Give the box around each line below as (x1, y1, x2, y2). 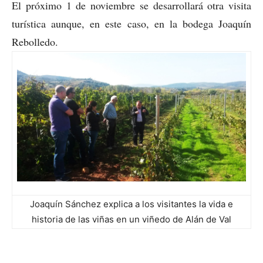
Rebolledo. (12, 34, 65, 49)
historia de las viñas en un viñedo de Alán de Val (32, 213, 231, 225)
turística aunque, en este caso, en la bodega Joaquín (12, 16, 251, 31)
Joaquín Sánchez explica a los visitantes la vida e (30, 198, 233, 210)
